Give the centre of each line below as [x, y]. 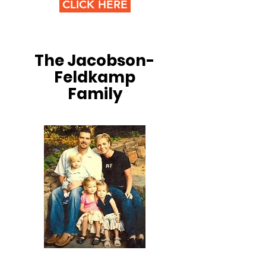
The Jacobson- [95, 61]
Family [95, 94]
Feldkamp [95, 77]
